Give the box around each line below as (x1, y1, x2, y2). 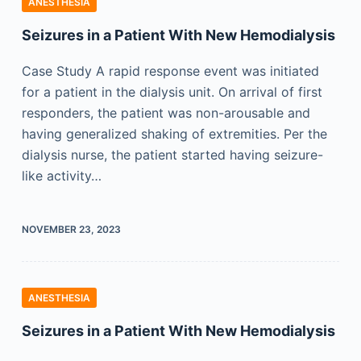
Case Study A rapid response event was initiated (21, 63, 319, 79)
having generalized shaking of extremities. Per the (21, 126, 327, 142)
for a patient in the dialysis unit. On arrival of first (21, 84, 322, 100)
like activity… (21, 168, 102, 184)
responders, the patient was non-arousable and (21, 105, 310, 121)
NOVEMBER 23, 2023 (21, 223, 121, 235)
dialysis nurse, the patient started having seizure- (21, 147, 323, 163)
